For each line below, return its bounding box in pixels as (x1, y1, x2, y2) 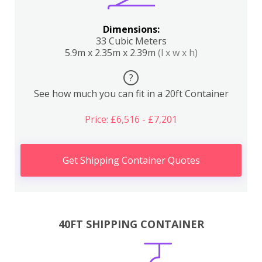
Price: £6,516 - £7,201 (85, 113, 177, 126)
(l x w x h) (157, 46, 198, 59)
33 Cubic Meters (95, 35, 167, 47)
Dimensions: (102, 23, 160, 36)
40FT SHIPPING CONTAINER (58, 216, 204, 231)
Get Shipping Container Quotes (62, 154, 200, 167)
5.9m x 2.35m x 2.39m (64, 46, 158, 59)
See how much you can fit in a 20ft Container (33, 87, 229, 100)
